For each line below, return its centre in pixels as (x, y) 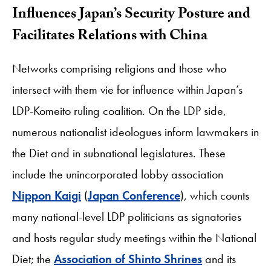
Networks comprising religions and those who (119, 68)
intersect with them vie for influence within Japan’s (127, 89)
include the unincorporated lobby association (118, 174)
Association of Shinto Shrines (128, 259)
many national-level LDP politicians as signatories (127, 216)
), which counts (215, 195)
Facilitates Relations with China (110, 37)
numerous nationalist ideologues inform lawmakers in (135, 132)
